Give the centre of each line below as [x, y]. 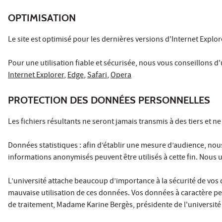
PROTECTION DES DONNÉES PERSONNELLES [109, 100]
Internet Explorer [36, 76]
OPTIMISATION [42, 18]
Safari [97, 76]
